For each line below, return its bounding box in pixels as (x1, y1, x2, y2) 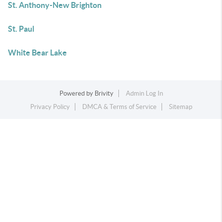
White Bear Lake (8, 48, 67, 57)
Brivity (94, 90, 113, 97)
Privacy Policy (30, 103, 70, 111)
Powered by (59, 90, 95, 97)
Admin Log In (125, 90, 163, 97)
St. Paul (8, 24, 34, 33)
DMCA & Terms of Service (82, 103, 157, 111)
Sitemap (168, 103, 192, 111)
